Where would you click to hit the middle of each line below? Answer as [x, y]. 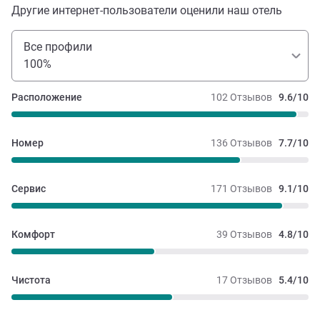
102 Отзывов [241, 97]
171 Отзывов [241, 188]
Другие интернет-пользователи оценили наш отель [147, 10]
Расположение [47, 97]
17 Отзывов [244, 280]
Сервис [29, 188]
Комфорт [33, 234]
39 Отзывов [244, 234]
